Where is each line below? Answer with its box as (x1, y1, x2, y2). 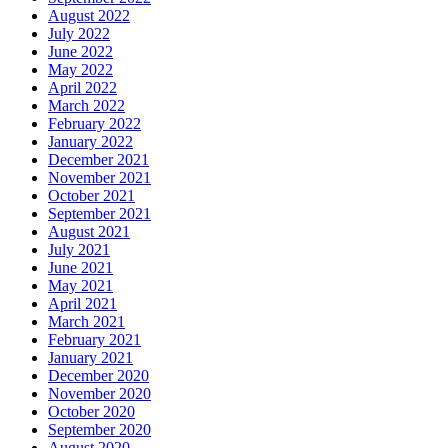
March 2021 (48, 312, 125, 330)
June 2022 (48, 42, 113, 60)
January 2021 (48, 348, 133, 366)
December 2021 (48, 150, 149, 168)
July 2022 (48, 24, 110, 42)
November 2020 (48, 384, 151, 402)
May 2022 (48, 60, 113, 78)
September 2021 (48, 204, 151, 222)
